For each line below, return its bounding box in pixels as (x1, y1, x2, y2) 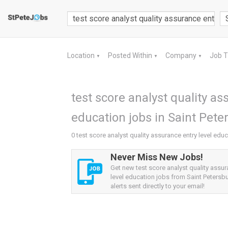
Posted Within (108, 51, 154, 60)
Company (165, 51, 198, 60)
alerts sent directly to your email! (110, 182, 205, 190)
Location (67, 51, 96, 60)
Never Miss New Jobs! (110, 152, 203, 162)
